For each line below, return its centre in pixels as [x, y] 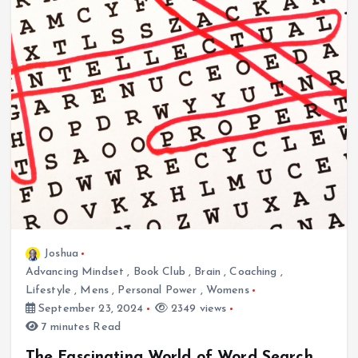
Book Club [159, 272]
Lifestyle [48, 290]
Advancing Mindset [75, 272]
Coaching [253, 272]
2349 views [197, 308]
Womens [227, 290]
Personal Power [157, 290]
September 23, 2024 [89, 308]
